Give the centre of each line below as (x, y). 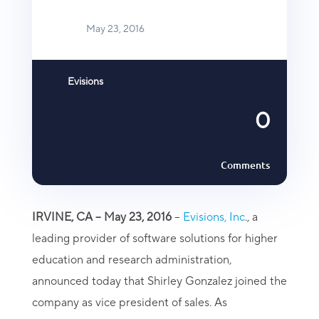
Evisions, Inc (214, 217)
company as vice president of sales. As (129, 303)
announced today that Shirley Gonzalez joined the (159, 281)
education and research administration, (131, 260)
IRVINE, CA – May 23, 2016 (101, 217)
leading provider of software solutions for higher (155, 239)
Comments (246, 165)
